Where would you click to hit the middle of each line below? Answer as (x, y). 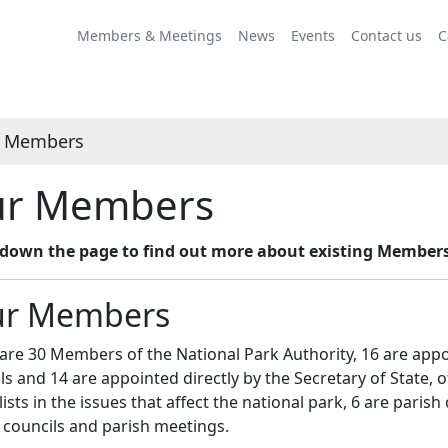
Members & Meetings (149, 35)
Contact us (386, 35)
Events (313, 35)
